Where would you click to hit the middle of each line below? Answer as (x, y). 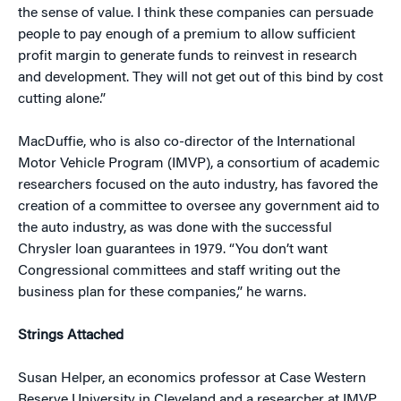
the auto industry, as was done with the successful (175, 228)
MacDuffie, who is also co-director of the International (187, 142)
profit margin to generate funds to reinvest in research (188, 56)
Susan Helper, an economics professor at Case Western (192, 379)
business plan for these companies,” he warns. (162, 293)
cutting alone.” (62, 99)
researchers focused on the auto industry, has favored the (198, 185)
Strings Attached (71, 336)
